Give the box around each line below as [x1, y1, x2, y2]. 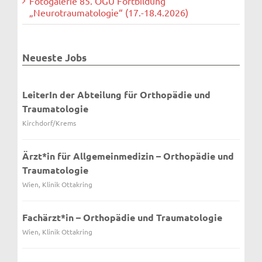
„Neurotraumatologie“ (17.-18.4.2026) [29, 6, 188, 18]
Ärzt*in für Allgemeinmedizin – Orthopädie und [22, 150, 234, 163]
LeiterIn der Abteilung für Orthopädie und [22, 88, 211, 101]
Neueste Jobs [22, 51, 87, 64]
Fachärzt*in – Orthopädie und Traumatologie [22, 211, 222, 224]
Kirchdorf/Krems [22, 118, 76, 128]
